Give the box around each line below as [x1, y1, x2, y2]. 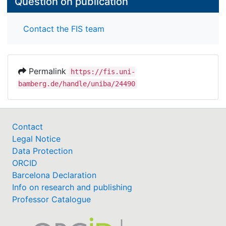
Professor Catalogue [12, 194, 91, 204]
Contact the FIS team [23, 23, 104, 34]
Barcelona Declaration [12, 169, 96, 180]
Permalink [26, 66, 69, 76]
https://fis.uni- [71, 67, 135, 76]
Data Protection [12, 145, 73, 156]
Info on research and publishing [12, 182, 132, 192]
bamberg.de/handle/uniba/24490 [18, 79, 135, 88]
